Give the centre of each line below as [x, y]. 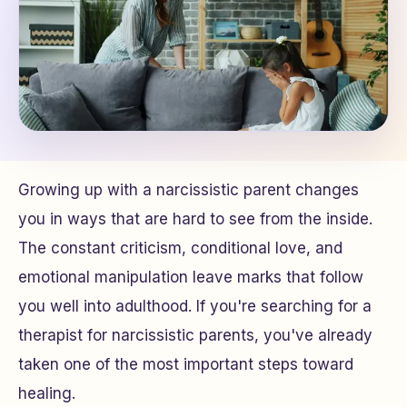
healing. [47, 393]
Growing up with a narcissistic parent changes [189, 190]
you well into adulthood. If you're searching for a [195, 306]
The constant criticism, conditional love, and [180, 248]
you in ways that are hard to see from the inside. [195, 219]
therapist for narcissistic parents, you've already [195, 335]
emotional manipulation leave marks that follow [191, 277]
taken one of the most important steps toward [186, 364]
